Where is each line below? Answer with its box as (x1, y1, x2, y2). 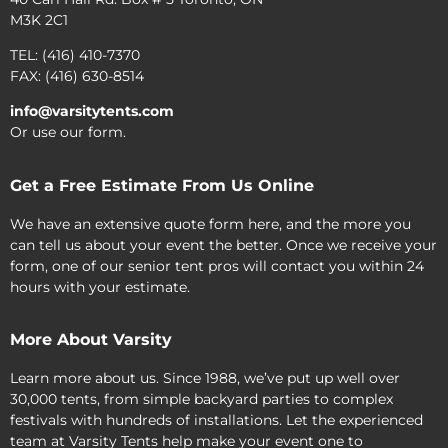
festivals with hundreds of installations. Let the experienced (10, 411, 423, 430)
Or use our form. (10, 123, 126, 142)
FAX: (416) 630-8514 (10, 67, 144, 86)
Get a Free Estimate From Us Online (10, 175, 314, 195)
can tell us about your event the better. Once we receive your (10, 235, 437, 254)
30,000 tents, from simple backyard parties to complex (10, 390, 393, 409)
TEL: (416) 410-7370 (10, 46, 140, 65)
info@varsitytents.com (10, 102, 174, 121)
